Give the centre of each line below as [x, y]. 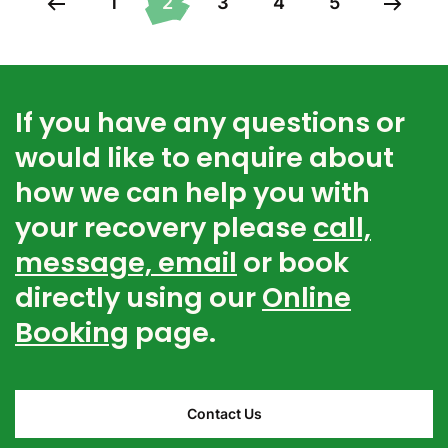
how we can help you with [192, 193]
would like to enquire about [204, 158]
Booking [72, 333]
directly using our [138, 298]
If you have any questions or [210, 123]
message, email [126, 263]
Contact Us [224, 414]
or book [293, 263]
